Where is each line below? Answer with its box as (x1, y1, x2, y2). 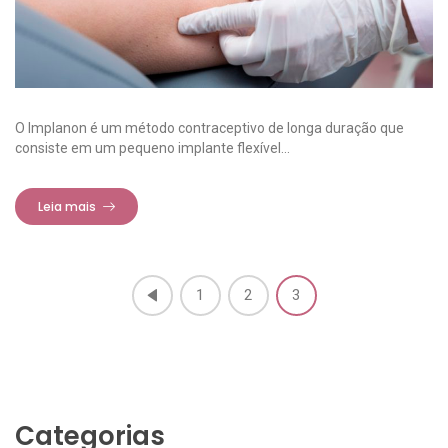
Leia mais (38, 197, 96, 215)
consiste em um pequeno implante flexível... (15, 139, 290, 156)
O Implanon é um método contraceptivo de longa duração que (15, 119, 404, 136)
